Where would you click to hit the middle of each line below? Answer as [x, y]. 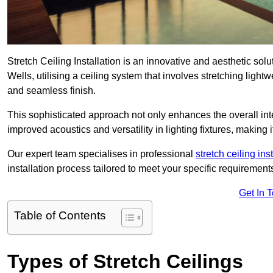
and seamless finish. [51, 91]
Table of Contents [60, 216]
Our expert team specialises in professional [101, 154]
